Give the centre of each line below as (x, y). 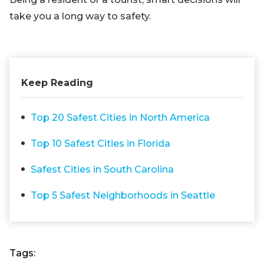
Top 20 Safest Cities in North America (120, 118)
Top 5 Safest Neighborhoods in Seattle (123, 195)
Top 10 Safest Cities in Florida (100, 143)
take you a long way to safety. (80, 16)
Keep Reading (57, 83)
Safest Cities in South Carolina (102, 169)
